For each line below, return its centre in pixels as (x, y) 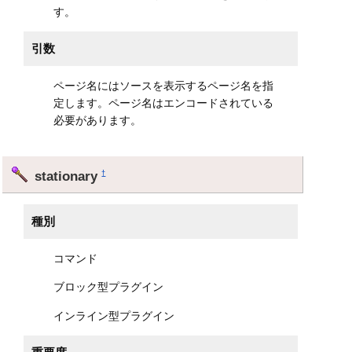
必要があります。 (98, 121)
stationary (68, 176)
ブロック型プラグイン (109, 287)
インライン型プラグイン (114, 315)
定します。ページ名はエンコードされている (164, 103)
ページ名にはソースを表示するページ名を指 (164, 86)
